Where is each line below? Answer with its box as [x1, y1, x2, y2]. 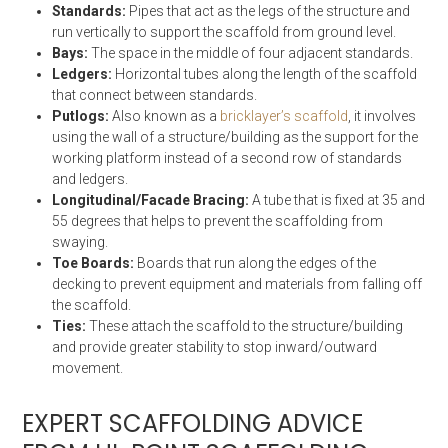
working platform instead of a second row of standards [52, 150, 403, 167]
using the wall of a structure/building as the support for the [52, 129, 419, 146]
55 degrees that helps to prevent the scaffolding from [52, 213, 384, 230]
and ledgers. [52, 171, 129, 188]
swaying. [52, 234, 109, 251]
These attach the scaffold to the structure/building [89, 318, 404, 335]
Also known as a [112, 108, 221, 125]
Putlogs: [52, 108, 113, 125]
